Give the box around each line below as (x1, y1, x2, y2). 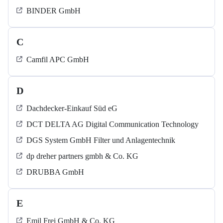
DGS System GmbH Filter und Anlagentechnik (26, 136, 175, 145)
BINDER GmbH (26, 6, 81, 15)
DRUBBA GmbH (26, 168, 84, 177)
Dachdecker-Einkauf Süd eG (26, 104, 117, 113)
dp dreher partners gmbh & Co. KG (26, 152, 138, 161)
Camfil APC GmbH (26, 55, 89, 64)
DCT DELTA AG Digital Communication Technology (26, 120, 199, 129)
